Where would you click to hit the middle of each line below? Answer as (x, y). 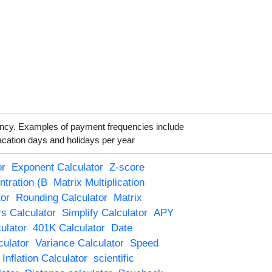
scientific (114, 258)
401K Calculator (69, 228)
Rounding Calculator (61, 197)
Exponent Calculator (57, 167)
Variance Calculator (79, 243)
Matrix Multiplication (99, 182)
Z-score (127, 167)
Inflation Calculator (45, 258)
